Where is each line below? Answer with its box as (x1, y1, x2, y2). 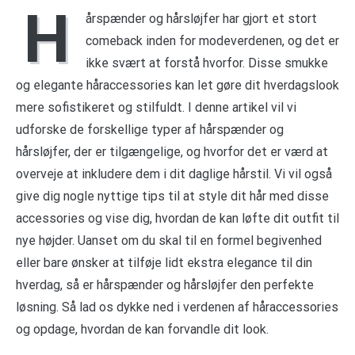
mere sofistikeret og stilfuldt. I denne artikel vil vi (16, 99, 296, 115)
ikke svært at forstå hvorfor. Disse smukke (86, 55, 328, 71)
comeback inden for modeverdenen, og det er (86, 32, 339, 48)
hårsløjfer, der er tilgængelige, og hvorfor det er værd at (16, 143, 328, 159)
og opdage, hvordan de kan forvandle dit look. (16, 321, 269, 337)
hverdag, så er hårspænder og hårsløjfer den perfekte (16, 277, 314, 292)
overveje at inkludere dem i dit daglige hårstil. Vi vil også (16, 166, 332, 181)
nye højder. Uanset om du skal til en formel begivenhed (16, 232, 322, 248)
